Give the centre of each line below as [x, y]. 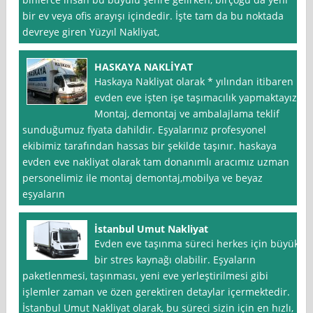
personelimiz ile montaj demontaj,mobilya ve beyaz [143, 178]
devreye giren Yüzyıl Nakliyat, [91, 32]
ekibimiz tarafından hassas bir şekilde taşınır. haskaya [150, 146]
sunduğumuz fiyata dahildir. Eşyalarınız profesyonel [145, 130]
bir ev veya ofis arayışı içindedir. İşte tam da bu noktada [153, 16]
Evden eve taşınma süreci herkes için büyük [197, 244]
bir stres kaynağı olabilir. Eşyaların [175, 260]
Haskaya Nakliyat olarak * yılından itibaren [194, 82]
